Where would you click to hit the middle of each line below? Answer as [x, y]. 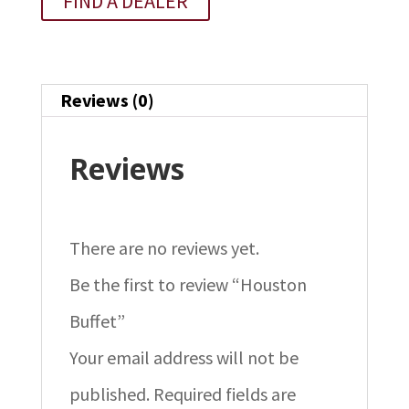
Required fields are [224, 393]
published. [109, 393]
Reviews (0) [107, 100]
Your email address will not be [184, 357]
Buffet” [97, 320]
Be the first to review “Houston [188, 284]
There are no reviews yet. [164, 247]
